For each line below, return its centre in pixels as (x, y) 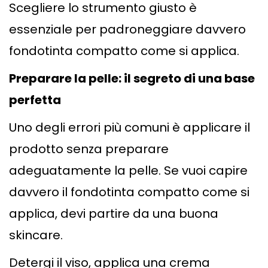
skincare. (36, 235)
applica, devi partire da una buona (114, 214)
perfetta (35, 100)
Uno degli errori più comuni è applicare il (130, 128)
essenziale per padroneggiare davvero (127, 30)
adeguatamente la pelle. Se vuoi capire (128, 171)
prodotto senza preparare (89, 149)
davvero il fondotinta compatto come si (129, 192)
